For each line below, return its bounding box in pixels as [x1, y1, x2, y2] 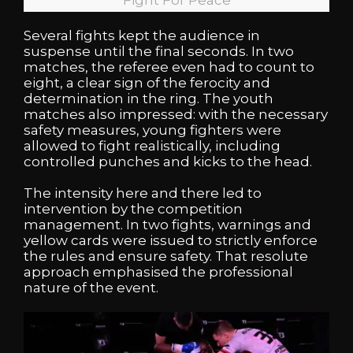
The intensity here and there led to [24, 185, 262, 202]
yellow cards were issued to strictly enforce [24, 232, 318, 249]
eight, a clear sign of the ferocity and [24, 75, 270, 91]
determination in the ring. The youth [24, 91, 273, 107]
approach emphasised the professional [24, 264, 293, 281]
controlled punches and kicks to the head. [24, 154, 312, 170]
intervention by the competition [24, 201, 243, 217]
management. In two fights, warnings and [24, 217, 311, 233]
